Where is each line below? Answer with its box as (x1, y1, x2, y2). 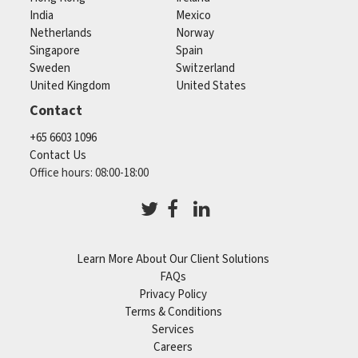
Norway (176, 25, 215, 42)
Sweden (30, 60, 70, 77)
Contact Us (30, 147, 86, 164)
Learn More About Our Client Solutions (77, 251, 269, 268)
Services (152, 321, 194, 338)
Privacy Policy (139, 286, 207, 303)
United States (176, 78, 247, 94)
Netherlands (30, 25, 92, 42)
